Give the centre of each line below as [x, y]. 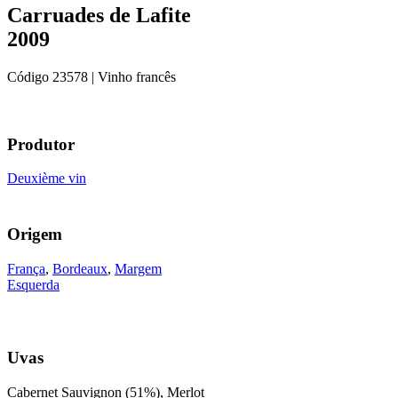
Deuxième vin [47, 179]
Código [30, 76]
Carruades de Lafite [99, 15]
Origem [35, 234]
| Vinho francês [132, 76]
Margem [138, 268]
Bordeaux [80, 268]
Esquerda [33, 284]
